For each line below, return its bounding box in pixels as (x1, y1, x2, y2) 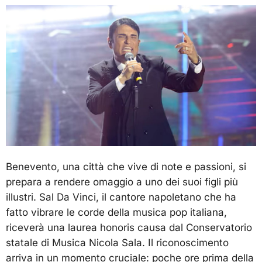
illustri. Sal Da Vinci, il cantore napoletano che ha (6, 191, 236, 203)
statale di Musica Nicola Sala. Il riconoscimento (6, 236, 229, 249)
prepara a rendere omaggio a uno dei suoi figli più (6, 175, 238, 188)
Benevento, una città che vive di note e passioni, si (6, 160, 246, 173)
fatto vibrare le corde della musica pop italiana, (6, 206, 227, 218)
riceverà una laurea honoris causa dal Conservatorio (6, 221, 252, 233)
